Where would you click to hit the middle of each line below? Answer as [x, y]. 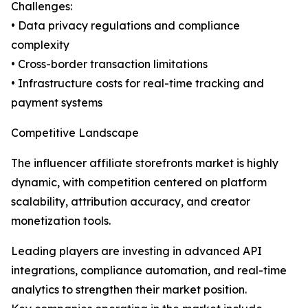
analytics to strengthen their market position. [129, 290]
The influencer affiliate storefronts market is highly [145, 163]
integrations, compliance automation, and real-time [149, 271]
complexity [40, 45]
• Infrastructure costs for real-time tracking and [137, 84]
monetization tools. [61, 221]
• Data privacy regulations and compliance [125, 26]
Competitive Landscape [75, 133]
